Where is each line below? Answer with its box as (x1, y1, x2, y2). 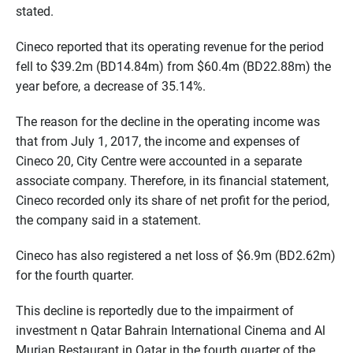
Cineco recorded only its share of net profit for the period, (16, 192, 329, 208)
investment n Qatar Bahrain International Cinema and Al (16, 322, 325, 338)
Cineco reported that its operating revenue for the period (16, 39, 324, 54)
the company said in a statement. (16, 212, 201, 228)
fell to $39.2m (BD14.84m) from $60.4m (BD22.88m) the (16, 58, 331, 74)
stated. (16, 3, 54, 19)
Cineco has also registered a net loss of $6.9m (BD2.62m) (16, 247, 336, 263)
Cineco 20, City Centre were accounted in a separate (16, 153, 302, 169)
